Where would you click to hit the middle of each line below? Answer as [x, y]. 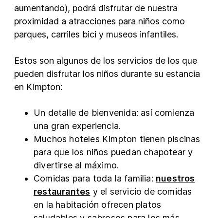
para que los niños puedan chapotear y [113, 152]
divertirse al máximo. [76, 165]
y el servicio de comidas [141, 191]
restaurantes [62, 191]
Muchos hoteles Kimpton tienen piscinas [117, 139]
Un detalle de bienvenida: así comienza [114, 112]
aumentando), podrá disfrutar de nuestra [96, 8]
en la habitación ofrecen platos [98, 204]
